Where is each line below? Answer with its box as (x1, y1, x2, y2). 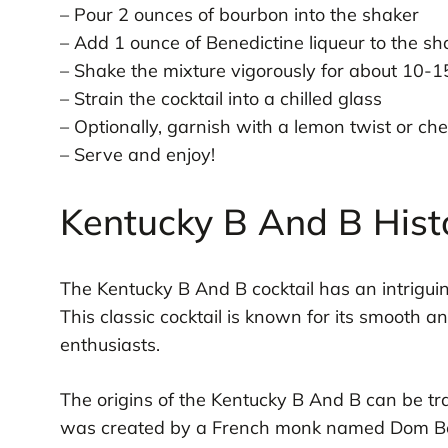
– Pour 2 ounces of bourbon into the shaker (59, 3, 419, 27)
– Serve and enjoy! (59, 143, 215, 167)
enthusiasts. (59, 332, 160, 356)
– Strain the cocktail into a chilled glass (59, 87, 382, 111)
